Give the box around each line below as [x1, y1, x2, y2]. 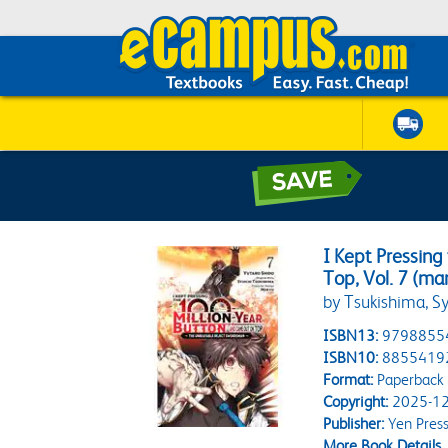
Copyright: [323, 392, 389, 411]
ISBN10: [323, 348, 379, 367]
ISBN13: [323, 326, 379, 345]
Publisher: [323, 414, 385, 433]
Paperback [373, 370, 445, 389]
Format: [323, 370, 374, 389]
